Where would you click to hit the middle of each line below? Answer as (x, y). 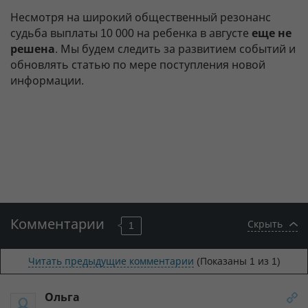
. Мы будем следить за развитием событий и (175, 49)
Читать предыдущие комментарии (111, 261)
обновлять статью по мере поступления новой (138, 65)
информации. (47, 80)
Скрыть (265, 224)
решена (33, 49)
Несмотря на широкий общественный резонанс (141, 17)
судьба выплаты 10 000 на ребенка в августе (131, 33)
